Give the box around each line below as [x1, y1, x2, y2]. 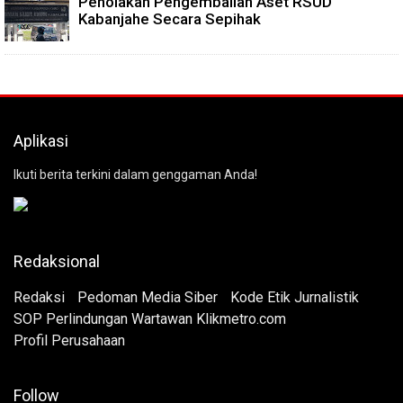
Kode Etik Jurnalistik [230, 289, 359, 307]
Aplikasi [13, 131, 68, 151]
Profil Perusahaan [13, 332, 125, 350]
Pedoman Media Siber [77, 289, 218, 307]
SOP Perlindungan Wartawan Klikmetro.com [13, 310, 286, 328]
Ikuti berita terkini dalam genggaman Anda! [13, 167, 257, 183]
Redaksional [13, 252, 100, 272]
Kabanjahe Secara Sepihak [78, 10, 261, 29]
